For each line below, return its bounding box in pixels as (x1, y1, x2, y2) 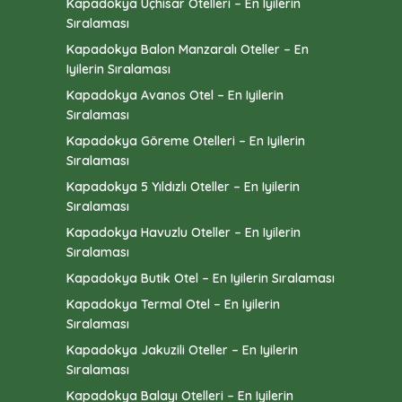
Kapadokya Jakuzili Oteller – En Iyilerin (66, 342, 298, 359)
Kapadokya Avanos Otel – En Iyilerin (66, 87, 284, 104)
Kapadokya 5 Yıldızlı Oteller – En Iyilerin (66, 179, 300, 196)
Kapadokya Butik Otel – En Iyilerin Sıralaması (66, 270, 335, 287)
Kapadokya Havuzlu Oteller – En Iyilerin (66, 224, 301, 241)
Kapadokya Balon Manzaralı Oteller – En (66, 41, 309, 58)
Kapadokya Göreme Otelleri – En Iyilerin (66, 133, 305, 150)
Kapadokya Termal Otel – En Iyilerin (66, 296, 280, 313)
